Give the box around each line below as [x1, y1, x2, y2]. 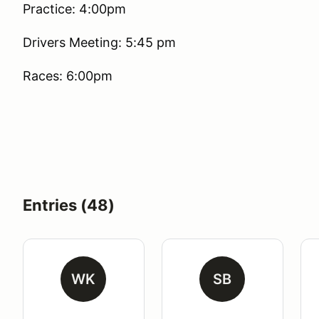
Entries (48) [23, 196, 115, 214]
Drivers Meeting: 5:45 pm [23, 35, 176, 50]
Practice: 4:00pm [23, 1, 126, 16]
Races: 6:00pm [23, 68, 113, 83]
